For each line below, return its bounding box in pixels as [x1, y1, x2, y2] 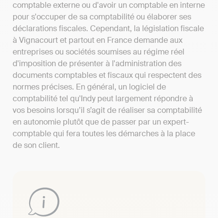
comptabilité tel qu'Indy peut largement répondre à [13, 93, 193, 104]
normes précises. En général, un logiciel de [13, 82, 166, 92]
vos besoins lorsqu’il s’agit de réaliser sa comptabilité [13, 105, 202, 116]
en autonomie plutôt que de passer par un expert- [13, 117, 189, 127]
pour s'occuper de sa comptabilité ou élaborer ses [13, 12, 191, 22]
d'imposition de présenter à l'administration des [13, 58, 182, 69]
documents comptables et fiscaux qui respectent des [13, 70, 201, 81]
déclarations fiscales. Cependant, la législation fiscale [13, 23, 204, 34]
